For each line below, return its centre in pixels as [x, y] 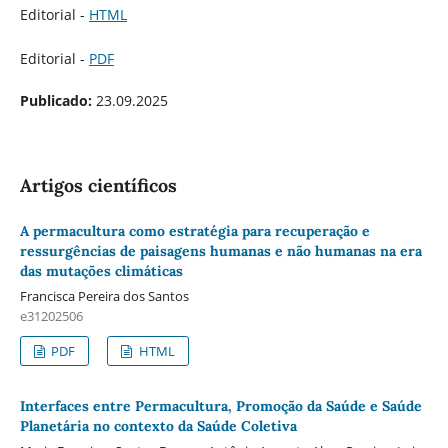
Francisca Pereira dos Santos [104, 296]
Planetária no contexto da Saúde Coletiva [158, 425]
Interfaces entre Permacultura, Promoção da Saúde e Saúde [220, 405]
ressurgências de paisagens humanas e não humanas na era [220, 251]
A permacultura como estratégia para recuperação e [194, 231]
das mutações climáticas [101, 271]
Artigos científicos [98, 185]
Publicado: [57, 100]
